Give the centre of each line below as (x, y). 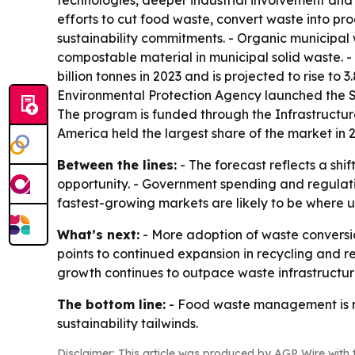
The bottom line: (111, 304)
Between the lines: (117, 165)
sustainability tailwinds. (128, 323)
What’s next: (98, 235)
